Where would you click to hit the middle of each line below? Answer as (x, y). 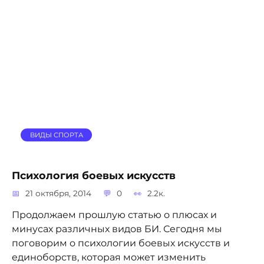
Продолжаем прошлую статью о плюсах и (114, 214)
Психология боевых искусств (94, 175)
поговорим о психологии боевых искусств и (121, 243)
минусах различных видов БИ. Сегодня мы (117, 229)
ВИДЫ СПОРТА (56, 135)
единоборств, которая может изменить (109, 257)
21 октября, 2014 (59, 193)
